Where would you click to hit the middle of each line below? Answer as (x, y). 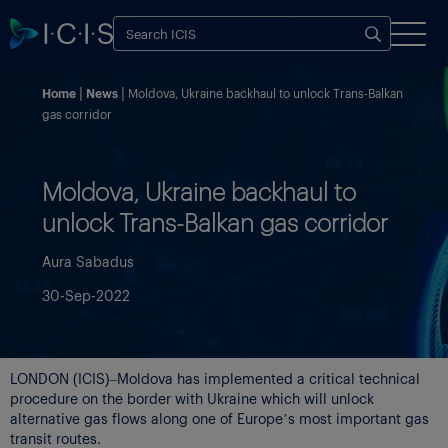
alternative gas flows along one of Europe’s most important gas (219, 417)
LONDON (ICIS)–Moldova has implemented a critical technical (215, 377)
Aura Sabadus (88, 260)
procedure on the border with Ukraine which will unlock (192, 397)
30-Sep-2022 (86, 294)
